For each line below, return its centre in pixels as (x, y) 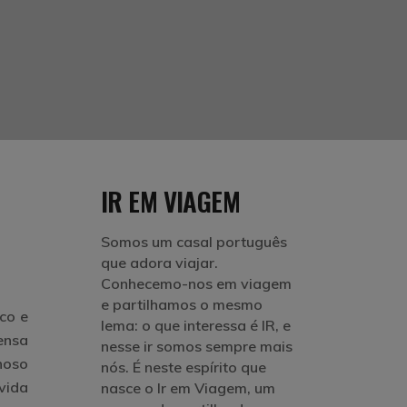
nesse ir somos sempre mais (197, 346)
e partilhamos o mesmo (182, 304)
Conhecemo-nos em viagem (196, 283)
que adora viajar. (159, 263)
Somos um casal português (194, 242)
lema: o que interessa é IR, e (196, 325)
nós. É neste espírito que (184, 367)
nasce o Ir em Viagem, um (188, 388)
